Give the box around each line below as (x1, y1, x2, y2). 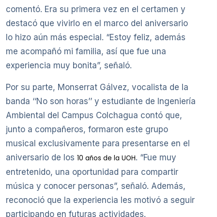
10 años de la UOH (77, 153, 136, 163)
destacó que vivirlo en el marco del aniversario (6, 18, 188, 28)
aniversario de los (6, 152, 77, 162)
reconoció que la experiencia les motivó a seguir (6, 195, 195, 205)
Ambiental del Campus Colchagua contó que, (6, 110, 182, 120)
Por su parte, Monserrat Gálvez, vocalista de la (6, 82, 188, 92)
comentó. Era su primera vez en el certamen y (6, 4, 186, 14)
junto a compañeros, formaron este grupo (6, 124, 168, 134)
